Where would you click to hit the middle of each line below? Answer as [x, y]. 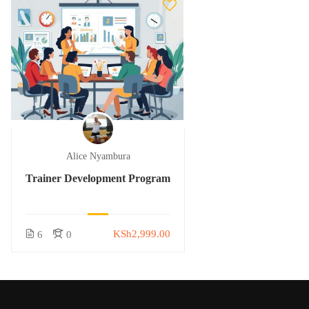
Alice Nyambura [98, 156]
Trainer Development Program [98, 178]
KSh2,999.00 [142, 233]
